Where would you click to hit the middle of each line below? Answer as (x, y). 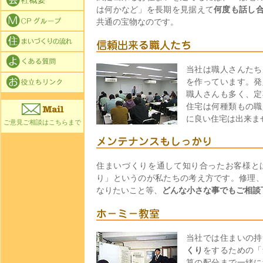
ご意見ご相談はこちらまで (42, 122)
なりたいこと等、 (129, 190)
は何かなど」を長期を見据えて (155, 10)
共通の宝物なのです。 (137, 22)
